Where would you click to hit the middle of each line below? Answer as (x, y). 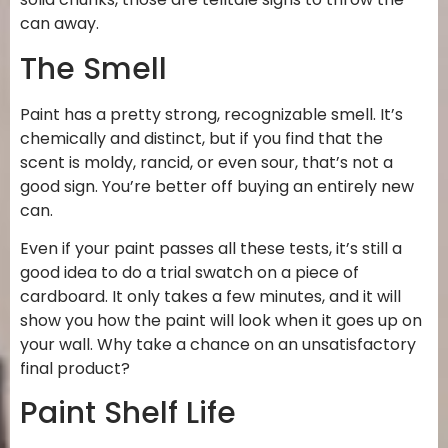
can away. (59, 24)
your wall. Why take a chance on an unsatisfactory (218, 344)
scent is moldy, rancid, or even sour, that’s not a (206, 162)
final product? (75, 368)
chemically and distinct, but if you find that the (201, 138)
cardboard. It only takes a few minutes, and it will (210, 296)
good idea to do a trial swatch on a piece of (189, 272)
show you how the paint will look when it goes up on (221, 320)
